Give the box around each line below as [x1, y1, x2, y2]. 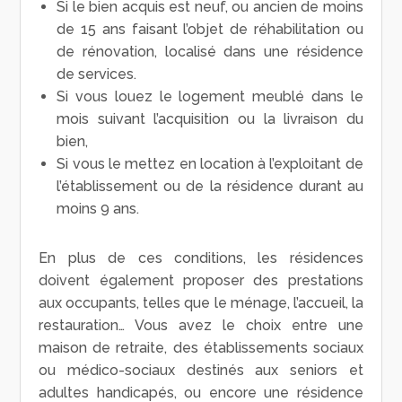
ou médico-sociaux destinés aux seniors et [39, 361, 363, 379]
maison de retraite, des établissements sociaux [39, 338, 363, 356]
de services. [57, 65, 137, 83]
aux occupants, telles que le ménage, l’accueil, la [39, 293, 363, 311]
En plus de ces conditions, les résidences [39, 249, 363, 267]
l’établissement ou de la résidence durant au [57, 177, 363, 195]
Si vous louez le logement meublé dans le [57, 87, 363, 105]
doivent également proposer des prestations [39, 271, 363, 289]
